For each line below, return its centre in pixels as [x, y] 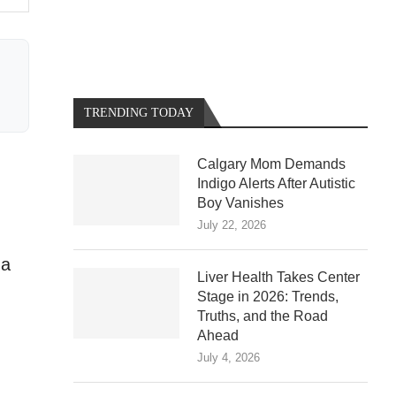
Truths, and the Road [263, 316]
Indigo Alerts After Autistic [277, 183]
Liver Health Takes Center [279, 277]
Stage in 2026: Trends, [268, 296]
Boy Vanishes [241, 202]
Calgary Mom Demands [272, 164]
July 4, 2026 [229, 357]
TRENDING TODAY [139, 112]
